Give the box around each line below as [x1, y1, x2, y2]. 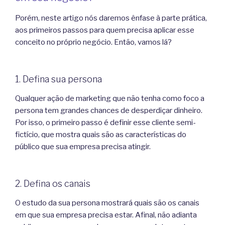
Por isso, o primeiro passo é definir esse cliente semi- [15, 118, 196, 127]
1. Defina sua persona [15, 74, 102, 85]
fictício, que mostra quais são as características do [15, 130, 186, 139]
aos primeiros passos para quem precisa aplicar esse [15, 25, 194, 35]
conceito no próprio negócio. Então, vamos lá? [15, 37, 172, 47]
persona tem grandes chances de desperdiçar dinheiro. [15, 105, 202, 115]
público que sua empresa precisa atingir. [15, 142, 151, 151]
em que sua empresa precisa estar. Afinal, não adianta [15, 210, 197, 219]
